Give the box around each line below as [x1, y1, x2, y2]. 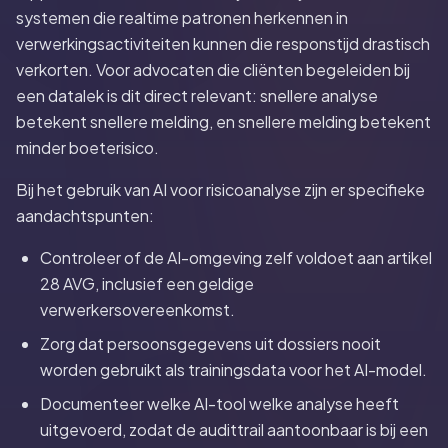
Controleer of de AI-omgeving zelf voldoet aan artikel [40, 247, 432, 268]
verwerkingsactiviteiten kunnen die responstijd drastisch [16, 33, 430, 54]
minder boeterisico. [16, 137, 159, 158]
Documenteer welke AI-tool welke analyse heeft [40, 393, 399, 414]
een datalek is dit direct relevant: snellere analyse [16, 85, 378, 106]
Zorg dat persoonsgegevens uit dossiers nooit [40, 333, 381, 354]
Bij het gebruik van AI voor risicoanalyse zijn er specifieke [16, 179, 425, 200]
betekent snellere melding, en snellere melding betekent [16, 111, 431, 132]
